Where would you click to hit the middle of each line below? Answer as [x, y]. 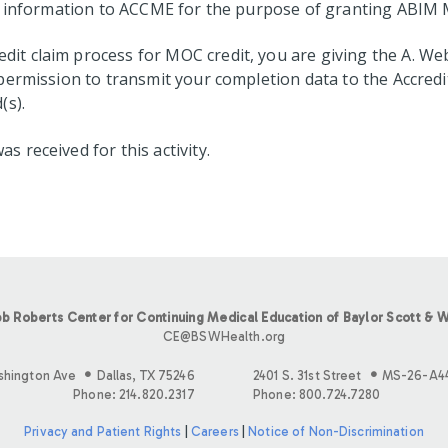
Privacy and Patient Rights [103, 432]
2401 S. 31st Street [309, 376]
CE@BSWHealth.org [224, 336]
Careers [214, 432]
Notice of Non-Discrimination [336, 432]
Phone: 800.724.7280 [317, 395]
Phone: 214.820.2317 [134, 395]
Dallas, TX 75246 [145, 376]
